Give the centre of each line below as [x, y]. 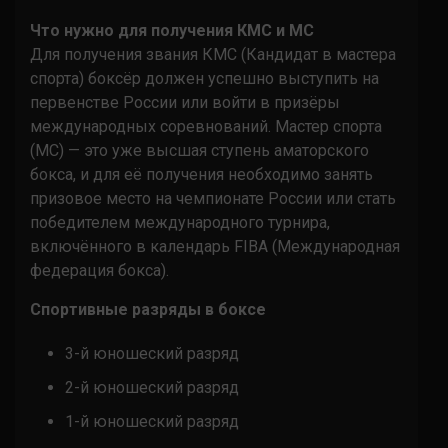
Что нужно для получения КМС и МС [172, 30]
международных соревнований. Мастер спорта [206, 126]
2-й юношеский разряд [152, 387]
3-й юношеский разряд [152, 353]
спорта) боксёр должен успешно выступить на [204, 78]
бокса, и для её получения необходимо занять [201, 174]
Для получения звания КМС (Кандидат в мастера [213, 54]
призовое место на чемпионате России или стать [213, 198]
